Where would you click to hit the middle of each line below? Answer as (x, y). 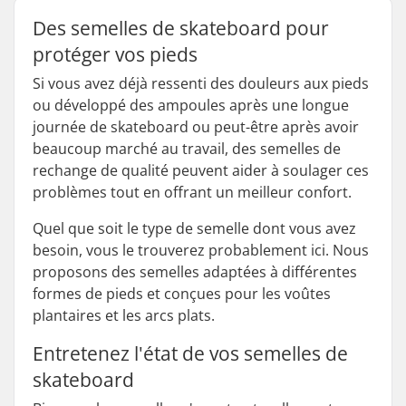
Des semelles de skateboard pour (181, 28)
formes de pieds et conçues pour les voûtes (182, 294)
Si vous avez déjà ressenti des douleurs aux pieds (201, 83)
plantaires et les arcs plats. (124, 315)
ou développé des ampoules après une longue (191, 105)
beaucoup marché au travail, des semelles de (187, 149)
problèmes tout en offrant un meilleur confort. (192, 192)
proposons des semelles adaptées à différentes (195, 272)
